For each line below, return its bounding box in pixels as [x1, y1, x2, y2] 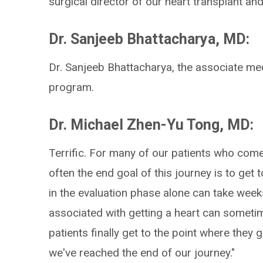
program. [49, 80, 95, 94]
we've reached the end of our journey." [49, 246, 235, 259]
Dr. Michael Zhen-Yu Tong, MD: [49, 116, 254, 133]
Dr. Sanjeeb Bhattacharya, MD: [49, 31, 250, 48]
